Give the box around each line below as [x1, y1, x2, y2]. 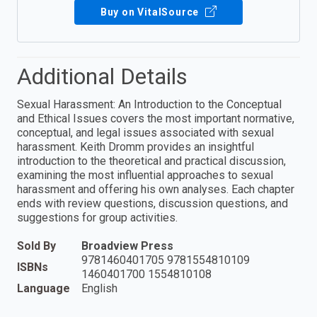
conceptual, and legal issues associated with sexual [17, 126, 274, 140]
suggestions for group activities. [17, 211, 178, 225]
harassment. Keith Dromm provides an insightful [17, 140, 254, 154]
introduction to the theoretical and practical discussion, [17, 154, 286, 168]
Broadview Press [81, 239, 173, 253]
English [81, 282, 117, 296]
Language [17, 282, 70, 296]
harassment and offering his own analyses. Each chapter [17, 183, 294, 197]
